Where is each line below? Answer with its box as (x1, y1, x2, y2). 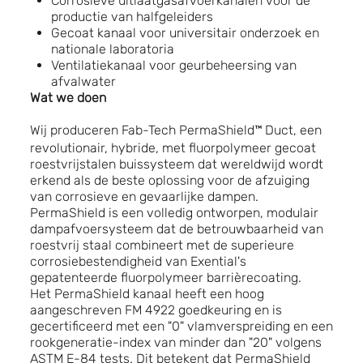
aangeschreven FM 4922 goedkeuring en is (30, 301, 282, 318)
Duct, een (265, 122, 322, 138)
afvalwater (50, 73, 116, 89)
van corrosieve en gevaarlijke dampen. (30, 188, 258, 204)
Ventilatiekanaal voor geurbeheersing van (50, 57, 297, 73)
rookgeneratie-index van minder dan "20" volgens (30, 334, 322, 350)
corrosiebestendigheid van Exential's (30, 253, 246, 269)
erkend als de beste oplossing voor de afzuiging (30, 172, 310, 188)
